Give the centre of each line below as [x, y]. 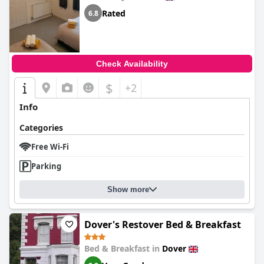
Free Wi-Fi [50, 147]
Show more [128, 189]
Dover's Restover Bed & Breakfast [163, 225]
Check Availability [132, 64]
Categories [41, 128]
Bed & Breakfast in [123, 248]
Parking [46, 166]
